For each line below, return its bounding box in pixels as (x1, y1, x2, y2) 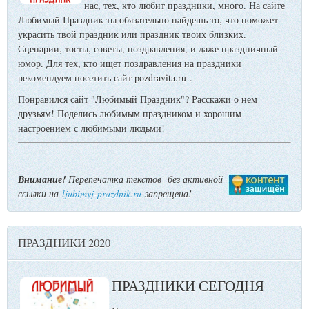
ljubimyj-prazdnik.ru (62, 187, 141, 201)
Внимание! (18, 172, 66, 187)
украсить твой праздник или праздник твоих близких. (18, 28, 246, 41)
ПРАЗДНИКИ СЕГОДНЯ (112, 275, 264, 295)
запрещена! (141, 187, 192, 201)
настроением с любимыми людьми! (18, 121, 165, 135)
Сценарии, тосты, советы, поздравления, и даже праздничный (18, 42, 278, 56)
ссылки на (18, 187, 62, 201)
